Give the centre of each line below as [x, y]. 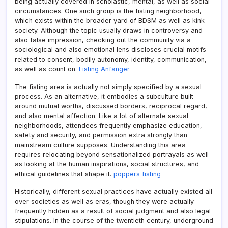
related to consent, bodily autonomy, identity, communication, [111, 59]
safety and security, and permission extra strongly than [101, 135]
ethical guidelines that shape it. [64, 174]
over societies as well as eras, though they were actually [104, 201]
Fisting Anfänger [104, 69]
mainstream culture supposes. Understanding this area [100, 145]
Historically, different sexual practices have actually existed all [113, 191]
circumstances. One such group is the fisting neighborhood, [108, 11]
